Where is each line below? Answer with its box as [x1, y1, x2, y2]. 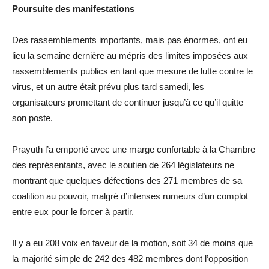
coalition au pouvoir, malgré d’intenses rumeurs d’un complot [12, 190, 248, 201]
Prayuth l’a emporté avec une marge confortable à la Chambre [12, 144, 255, 154]
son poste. [12, 112, 53, 123]
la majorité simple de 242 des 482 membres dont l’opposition [12, 253, 248, 264]
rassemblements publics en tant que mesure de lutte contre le [12, 65, 253, 76]
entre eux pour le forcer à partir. [12, 206, 134, 217]
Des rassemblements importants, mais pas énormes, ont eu [12, 34, 247, 45]
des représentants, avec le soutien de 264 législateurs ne [12, 159, 234, 170]
